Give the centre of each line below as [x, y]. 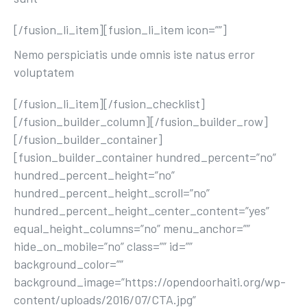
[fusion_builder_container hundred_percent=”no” [145, 157]
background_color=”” [69, 264]
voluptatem [44, 72]
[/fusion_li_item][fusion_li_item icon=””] [120, 29]
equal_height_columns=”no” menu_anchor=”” [132, 228]
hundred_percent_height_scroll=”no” [112, 193]
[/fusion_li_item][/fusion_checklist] [109, 103]
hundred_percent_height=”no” [94, 175]
